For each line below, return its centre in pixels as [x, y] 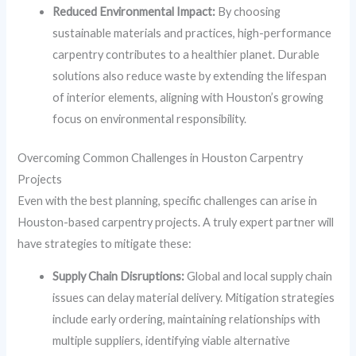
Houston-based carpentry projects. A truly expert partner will [176, 222]
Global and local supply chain [259, 277]
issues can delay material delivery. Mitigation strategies [194, 298]
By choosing [248, 11]
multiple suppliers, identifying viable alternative [172, 341]
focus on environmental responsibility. [150, 118]
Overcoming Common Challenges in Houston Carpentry [161, 157]
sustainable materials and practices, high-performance [192, 33]
